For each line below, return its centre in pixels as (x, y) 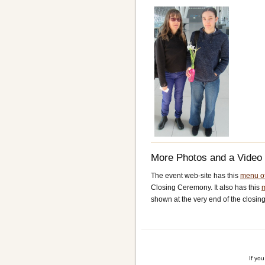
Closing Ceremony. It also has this (206, 188)
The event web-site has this (195, 176)
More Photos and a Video (206, 157)
